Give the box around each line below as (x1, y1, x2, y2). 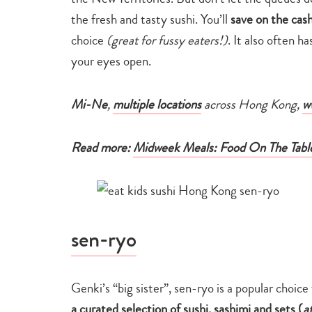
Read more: (71, 137, 130, 157)
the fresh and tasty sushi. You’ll (71, 9, 231, 29)
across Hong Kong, (201, 94, 302, 114)
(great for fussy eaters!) (107, 30, 228, 49)
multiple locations (113, 94, 201, 114)
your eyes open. (71, 51, 151, 70)
